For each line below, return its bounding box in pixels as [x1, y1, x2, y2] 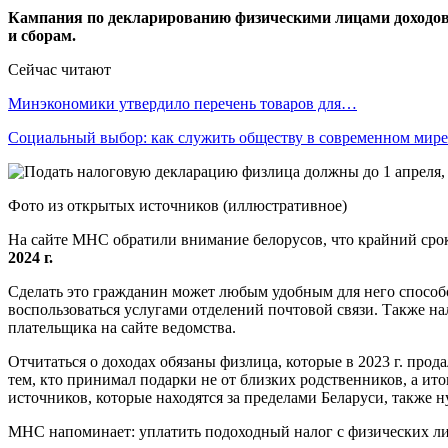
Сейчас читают [8, 60, 111, 78]
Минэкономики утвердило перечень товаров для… [8, 94, 357, 112]
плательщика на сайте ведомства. [8, 318, 236, 336]
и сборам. [8, 26, 76, 44]
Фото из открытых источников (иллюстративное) [8, 196, 347, 214]
